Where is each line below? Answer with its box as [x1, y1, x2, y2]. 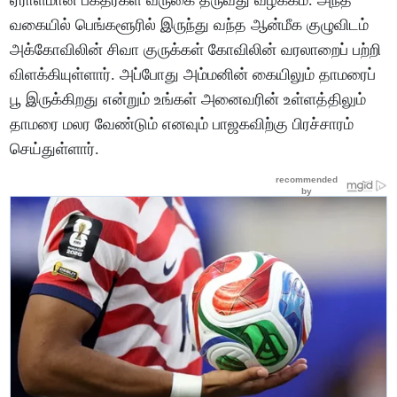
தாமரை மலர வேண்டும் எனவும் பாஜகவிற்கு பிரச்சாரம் [10, 114, 354, 133]
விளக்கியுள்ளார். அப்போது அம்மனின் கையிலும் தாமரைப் [10, 65, 377, 83]
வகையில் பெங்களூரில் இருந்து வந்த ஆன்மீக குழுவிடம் [10, 15, 370, 34]
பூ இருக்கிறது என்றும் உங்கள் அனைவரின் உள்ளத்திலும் [10, 90, 367, 108]
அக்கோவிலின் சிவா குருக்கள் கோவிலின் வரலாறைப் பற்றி [10, 40, 382, 58]
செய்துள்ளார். [10, 139, 100, 158]
